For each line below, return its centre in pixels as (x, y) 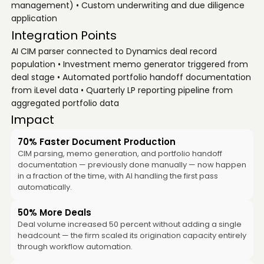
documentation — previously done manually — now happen (132, 165)
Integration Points (64, 35)
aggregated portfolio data (65, 103)
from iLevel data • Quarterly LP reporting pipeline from (122, 90)
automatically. (44, 187)
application (34, 18)
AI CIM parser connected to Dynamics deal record (114, 51)
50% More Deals (54, 212)
